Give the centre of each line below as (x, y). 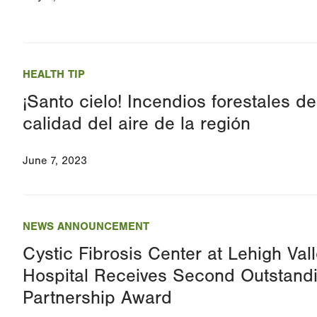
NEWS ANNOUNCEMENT (86, 227)
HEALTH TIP (54, 75)
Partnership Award (97, 298)
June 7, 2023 (55, 161)
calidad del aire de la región (137, 124)
